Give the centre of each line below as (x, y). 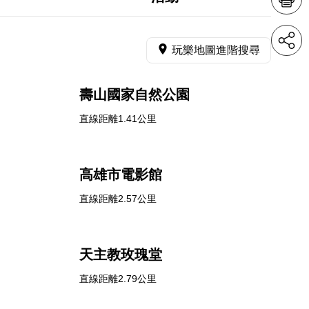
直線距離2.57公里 (118, 199)
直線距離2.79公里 (118, 279)
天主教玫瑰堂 (120, 255)
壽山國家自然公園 (134, 94)
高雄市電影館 (120, 175)
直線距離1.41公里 (118, 119)
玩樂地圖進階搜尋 (216, 50)
